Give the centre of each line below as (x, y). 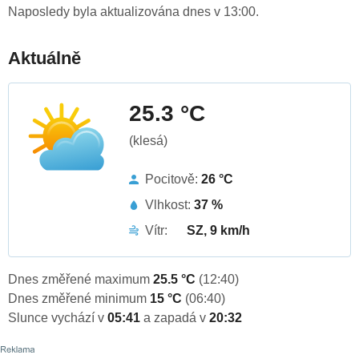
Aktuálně (44, 58)
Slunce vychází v (58, 318)
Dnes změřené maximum (81, 280)
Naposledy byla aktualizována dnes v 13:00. (133, 12)
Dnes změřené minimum (79, 299)
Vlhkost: (169, 205)
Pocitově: (173, 179)
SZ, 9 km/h (218, 231)
